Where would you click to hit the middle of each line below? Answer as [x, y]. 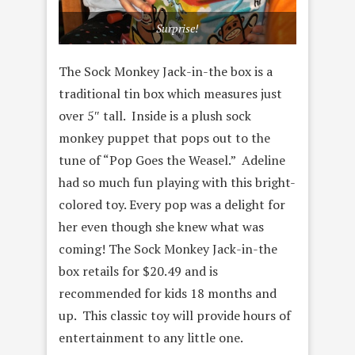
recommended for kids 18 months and [168, 294]
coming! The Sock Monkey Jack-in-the [168, 249]
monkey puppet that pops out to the [164, 138]
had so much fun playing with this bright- [177, 183]
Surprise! [177, 29]
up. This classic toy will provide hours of [175, 316]
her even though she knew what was [161, 227]
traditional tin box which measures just [170, 94]
